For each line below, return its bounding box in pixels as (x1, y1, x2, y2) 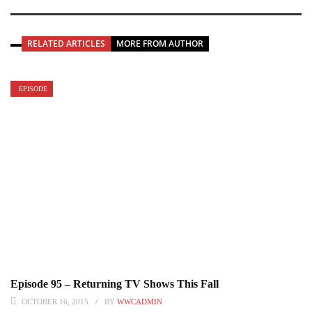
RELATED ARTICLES (27, 37, 105, 49)
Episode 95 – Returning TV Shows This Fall (10, 277, 219, 290)
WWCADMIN (117, 297, 162, 306)
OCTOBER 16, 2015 (22, 297, 88, 306)
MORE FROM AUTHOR (116, 37, 203, 49)
